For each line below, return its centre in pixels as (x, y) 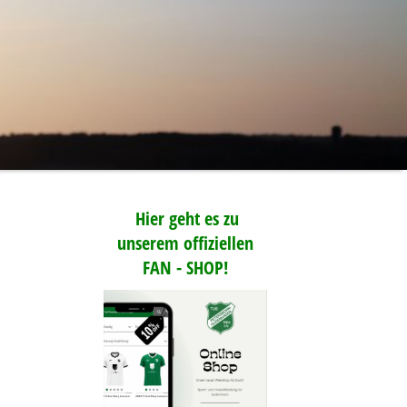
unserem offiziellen (185, 243)
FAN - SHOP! (185, 268)
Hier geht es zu (187, 218)
